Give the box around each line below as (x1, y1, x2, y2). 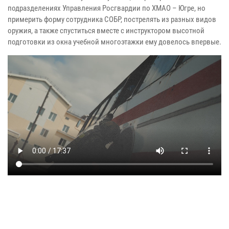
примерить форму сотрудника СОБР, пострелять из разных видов (8, 14, 216, 24)
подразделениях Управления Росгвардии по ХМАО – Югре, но (8, 3, 205, 13)
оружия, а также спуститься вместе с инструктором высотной (8, 26, 204, 35)
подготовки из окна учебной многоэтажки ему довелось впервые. (8, 37, 221, 47)
